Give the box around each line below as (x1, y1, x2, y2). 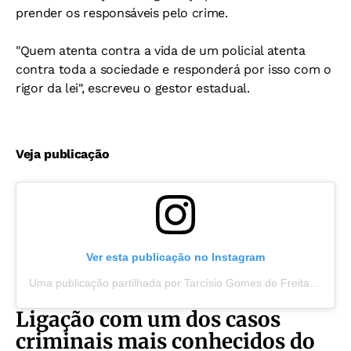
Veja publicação (16, 147, 110, 161)
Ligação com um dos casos (16, 306, 280, 332)
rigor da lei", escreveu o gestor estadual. (16, 81, 250, 96)
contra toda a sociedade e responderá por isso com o (16, 62, 331, 77)
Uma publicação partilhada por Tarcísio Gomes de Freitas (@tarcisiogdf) (309, 277, 320, 289)
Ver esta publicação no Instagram (86, 251, 265, 263)
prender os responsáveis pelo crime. (16, 5, 228, 20)
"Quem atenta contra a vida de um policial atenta (16, 43, 306, 58)
